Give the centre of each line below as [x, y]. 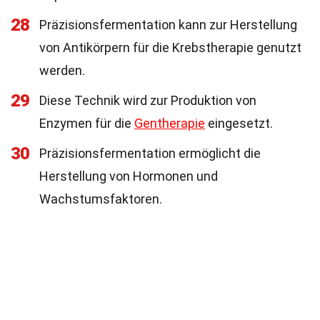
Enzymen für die [87, 123]
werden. [62, 70]
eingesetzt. [239, 123]
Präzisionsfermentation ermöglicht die [150, 153]
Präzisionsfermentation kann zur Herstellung [168, 25]
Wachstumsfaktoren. [101, 199]
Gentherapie [170, 123]
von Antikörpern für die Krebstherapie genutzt [170, 47]
